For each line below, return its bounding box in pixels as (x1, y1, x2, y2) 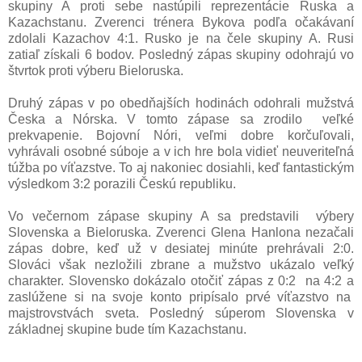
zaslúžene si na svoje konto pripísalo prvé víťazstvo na (8, 289, 354, 304)
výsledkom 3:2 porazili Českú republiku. (8, 176, 236, 191)
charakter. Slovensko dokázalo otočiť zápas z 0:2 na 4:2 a (8, 273, 354, 288)
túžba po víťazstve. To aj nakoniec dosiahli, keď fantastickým (8, 160, 354, 175)
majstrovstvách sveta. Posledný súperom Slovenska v (8, 305, 354, 320)
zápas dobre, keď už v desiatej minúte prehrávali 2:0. (8, 241, 354, 255)
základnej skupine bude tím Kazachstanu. (8, 322, 246, 336)
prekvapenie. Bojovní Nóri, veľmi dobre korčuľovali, (8, 128, 354, 142)
